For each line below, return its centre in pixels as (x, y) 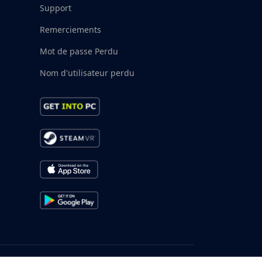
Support (55, 8)
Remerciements (70, 29)
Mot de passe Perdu (79, 51)
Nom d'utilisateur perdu (87, 73)
